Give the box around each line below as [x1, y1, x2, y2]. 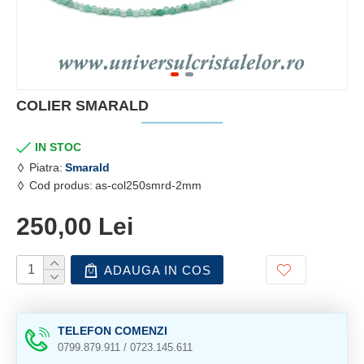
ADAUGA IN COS [104, 262, 211, 277]
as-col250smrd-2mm [95, 179, 201, 192]
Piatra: [29, 161, 63, 174]
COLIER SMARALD [16, 97, 149, 114]
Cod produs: [29, 179, 93, 192]
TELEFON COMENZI [58, 324, 167, 337]
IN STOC [35, 141, 81, 154]
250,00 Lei [16, 213, 133, 240]
